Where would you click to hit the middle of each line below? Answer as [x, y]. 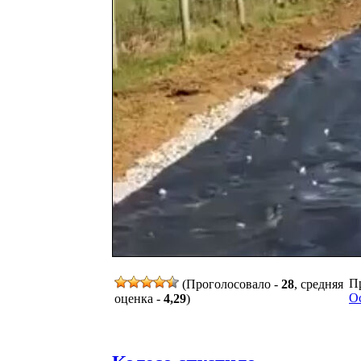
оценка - [139, 298]
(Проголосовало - [230, 284]
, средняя [319, 284]
